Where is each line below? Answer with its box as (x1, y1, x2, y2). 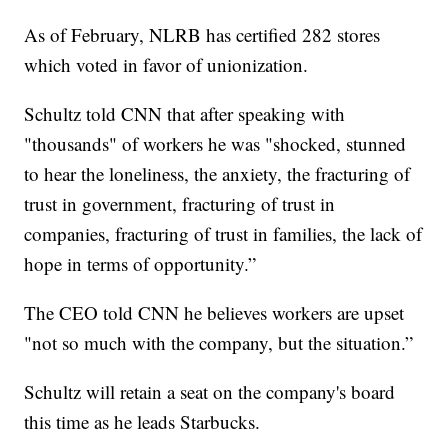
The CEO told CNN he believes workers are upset (24, 300, 405, 326)
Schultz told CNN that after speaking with (24, 101, 346, 127)
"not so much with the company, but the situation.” (24, 330, 414, 356)
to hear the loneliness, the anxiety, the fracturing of (24, 161, 411, 187)
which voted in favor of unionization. (24, 52, 309, 78)
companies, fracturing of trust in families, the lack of (24, 221, 423, 247)
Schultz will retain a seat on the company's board (24, 379, 396, 405)
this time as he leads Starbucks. (24, 409, 261, 435)
